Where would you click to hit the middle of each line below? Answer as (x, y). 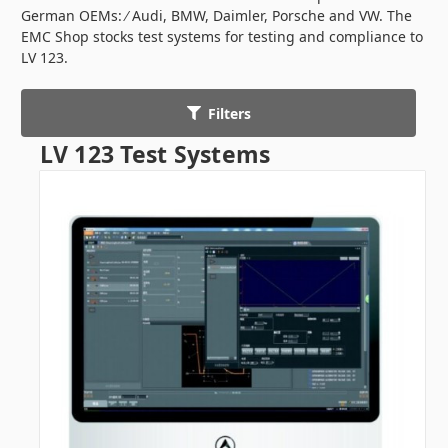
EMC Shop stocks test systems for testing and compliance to (222, 37)
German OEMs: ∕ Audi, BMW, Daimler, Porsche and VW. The (216, 16)
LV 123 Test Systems (155, 154)
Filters (229, 113)
